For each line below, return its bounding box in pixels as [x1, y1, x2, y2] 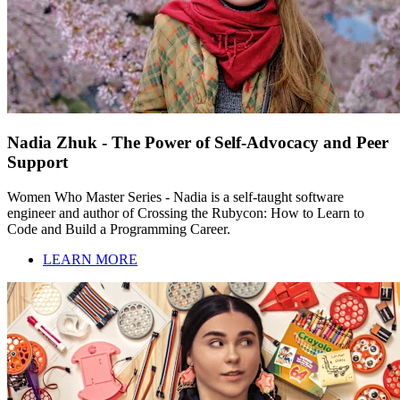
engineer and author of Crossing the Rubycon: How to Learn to [7, 205, 364, 221]
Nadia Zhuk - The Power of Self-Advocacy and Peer [7, 133, 388, 153]
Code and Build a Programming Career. [7, 221, 230, 237]
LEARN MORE [43, 252, 137, 268]
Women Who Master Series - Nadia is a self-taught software [7, 189, 344, 205]
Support [7, 153, 68, 172]
